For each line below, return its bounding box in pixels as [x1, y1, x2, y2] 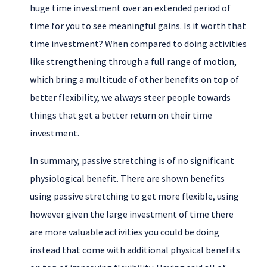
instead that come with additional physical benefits [30, 244, 240, 256]
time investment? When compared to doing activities [30, 38, 247, 50]
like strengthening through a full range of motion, [30, 55, 237, 68]
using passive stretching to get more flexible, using [30, 190, 239, 203]
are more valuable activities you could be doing [30, 226, 219, 238]
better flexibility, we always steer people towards [30, 91, 231, 104]
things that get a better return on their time [30, 109, 212, 122]
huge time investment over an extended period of [30, 2, 231, 14]
